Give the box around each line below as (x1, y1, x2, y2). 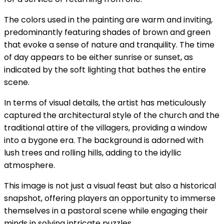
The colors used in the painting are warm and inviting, (4, 13, 212, 25)
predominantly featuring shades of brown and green (4, 26, 210, 38)
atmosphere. (4, 159, 55, 171)
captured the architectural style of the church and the (4, 109, 219, 121)
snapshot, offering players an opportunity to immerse (4, 192, 215, 204)
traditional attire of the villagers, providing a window (4, 121, 207, 133)
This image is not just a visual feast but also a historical (4, 179, 216, 191)
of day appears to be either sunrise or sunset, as (4, 51, 193, 63)
